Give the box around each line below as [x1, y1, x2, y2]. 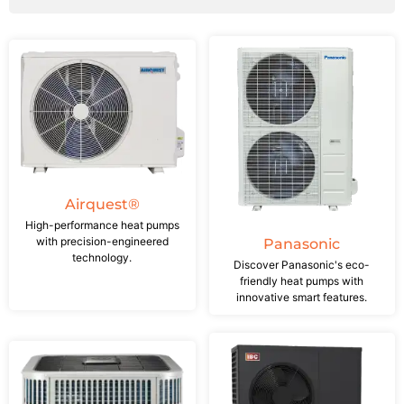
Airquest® [64, 196, 140, 214]
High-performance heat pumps [24, 218, 179, 233]
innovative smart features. [236, 289, 368, 304]
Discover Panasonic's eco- [234, 257, 371, 271]
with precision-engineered [35, 234, 169, 249]
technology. [72, 251, 133, 265]
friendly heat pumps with [240, 273, 364, 288]
